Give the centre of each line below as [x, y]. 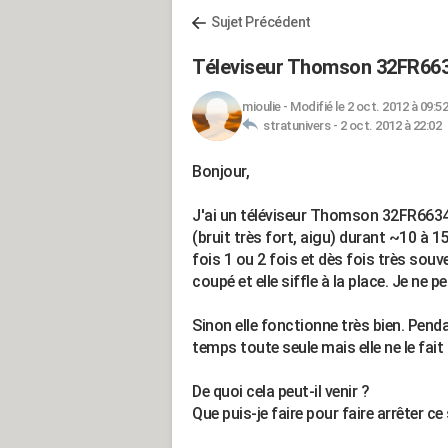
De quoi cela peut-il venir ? [280, 391]
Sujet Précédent [261, 22]
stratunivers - [299, 125]
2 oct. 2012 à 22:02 [390, 125]
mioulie [261, 106]
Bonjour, [220, 171]
